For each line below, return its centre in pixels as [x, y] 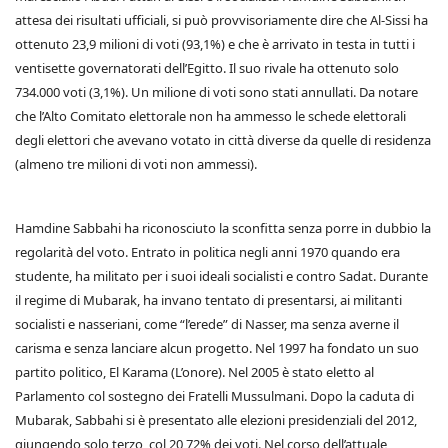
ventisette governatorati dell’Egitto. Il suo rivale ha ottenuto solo [207, 68]
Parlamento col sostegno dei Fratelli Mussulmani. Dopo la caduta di [214, 396]
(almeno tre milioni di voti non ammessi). [136, 164]
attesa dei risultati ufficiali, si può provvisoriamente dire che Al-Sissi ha [221, 20]
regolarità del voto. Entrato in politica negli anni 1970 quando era [207, 252]
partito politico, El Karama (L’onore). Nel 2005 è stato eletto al [194, 372]
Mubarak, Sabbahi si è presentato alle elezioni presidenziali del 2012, [216, 420]
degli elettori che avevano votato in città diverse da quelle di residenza [223, 140]
